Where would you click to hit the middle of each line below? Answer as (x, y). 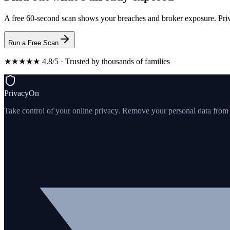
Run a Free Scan (33, 43)
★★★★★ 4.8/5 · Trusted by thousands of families (87, 62)
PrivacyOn (22, 93)
